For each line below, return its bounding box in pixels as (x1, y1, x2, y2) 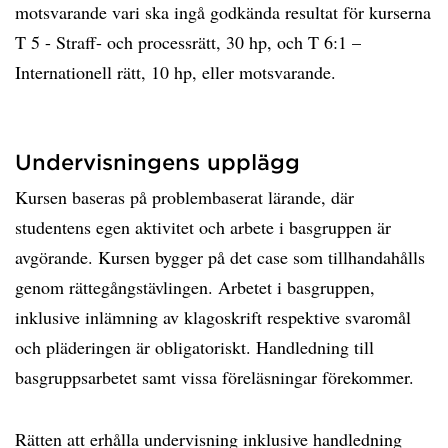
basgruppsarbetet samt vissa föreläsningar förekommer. (15, 365, 414, 389)
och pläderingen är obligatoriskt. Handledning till (15, 335, 374, 359)
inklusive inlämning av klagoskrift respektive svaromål (15, 305, 411, 329)
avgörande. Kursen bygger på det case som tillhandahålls (15, 245, 425, 269)
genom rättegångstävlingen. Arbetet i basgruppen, (15, 275, 375, 299)
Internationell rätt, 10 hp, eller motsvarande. (15, 60, 336, 84)
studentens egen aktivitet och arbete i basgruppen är (15, 215, 391, 239)
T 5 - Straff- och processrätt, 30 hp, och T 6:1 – (15, 30, 361, 54)
